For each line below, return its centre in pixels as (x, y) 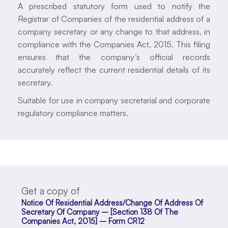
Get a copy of (51, 191)
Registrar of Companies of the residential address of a (114, 19)
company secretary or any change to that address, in (114, 32)
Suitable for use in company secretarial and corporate (114, 100)
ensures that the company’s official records (114, 57)
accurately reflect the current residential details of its (114, 70)
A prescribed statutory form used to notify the (114, 6)
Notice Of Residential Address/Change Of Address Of (112, 203)
